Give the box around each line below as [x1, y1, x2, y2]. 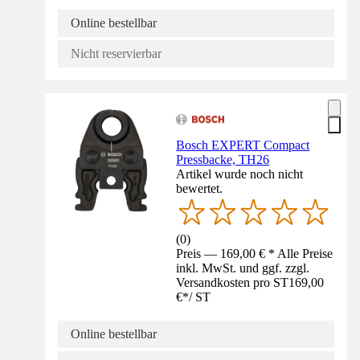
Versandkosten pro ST [176, 276, 289, 290]
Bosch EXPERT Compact [176, 138, 310, 153]
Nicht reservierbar [71, 47, 162, 61]
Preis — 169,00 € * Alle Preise [176, 247, 333, 261]
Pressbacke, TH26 [176, 153, 270, 167]
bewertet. [176, 182, 223, 196]
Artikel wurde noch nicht [176, 167, 304, 182]
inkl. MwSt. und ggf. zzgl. [176, 261, 310, 276]
